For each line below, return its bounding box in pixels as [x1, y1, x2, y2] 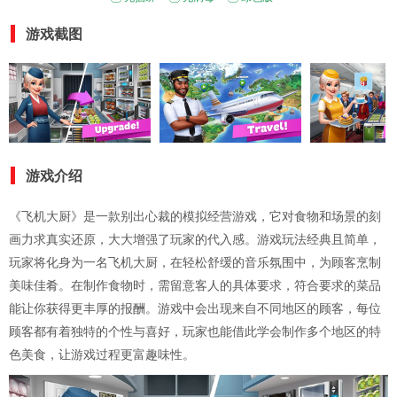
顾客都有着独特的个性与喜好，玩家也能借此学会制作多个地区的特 [9, 324, 381, 339]
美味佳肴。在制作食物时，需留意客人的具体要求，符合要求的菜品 [9, 278, 381, 293]
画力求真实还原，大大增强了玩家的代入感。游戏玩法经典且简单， [9, 232, 381, 247]
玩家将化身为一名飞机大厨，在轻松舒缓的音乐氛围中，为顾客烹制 [9, 255, 381, 270]
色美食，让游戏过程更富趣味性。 [9, 347, 195, 362]
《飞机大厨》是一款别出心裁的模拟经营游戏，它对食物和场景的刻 [9, 209, 381, 224]
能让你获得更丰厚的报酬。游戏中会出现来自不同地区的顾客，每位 [9, 301, 381, 316]
